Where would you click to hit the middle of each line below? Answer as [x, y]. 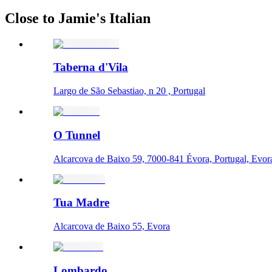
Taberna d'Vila [91, 67]
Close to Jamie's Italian [78, 18]
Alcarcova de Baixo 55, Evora [112, 226]
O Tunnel [77, 135]
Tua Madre [81, 203]
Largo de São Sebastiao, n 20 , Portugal [129, 91]
